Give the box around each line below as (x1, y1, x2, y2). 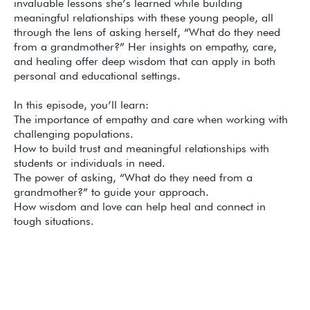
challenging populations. (14, 127, 134, 141)
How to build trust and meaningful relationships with (14, 142, 269, 156)
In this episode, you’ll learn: (14, 98, 149, 112)
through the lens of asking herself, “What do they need (14, 26, 280, 39)
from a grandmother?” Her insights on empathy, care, (14, 40, 277, 54)
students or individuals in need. (14, 156, 165, 170)
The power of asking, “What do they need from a (14, 171, 253, 185)
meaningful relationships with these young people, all (14, 11, 273, 25)
